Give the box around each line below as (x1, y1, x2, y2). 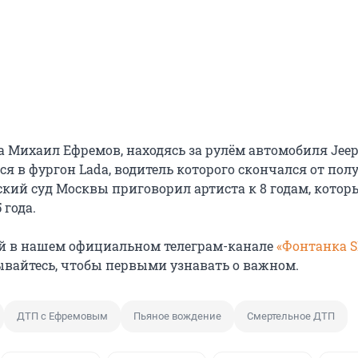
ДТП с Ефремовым (17, 310, 108, 323)
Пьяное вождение (133, 310, 221, 323)
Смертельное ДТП (247, 310, 335, 323)
